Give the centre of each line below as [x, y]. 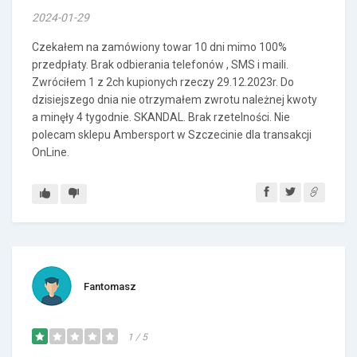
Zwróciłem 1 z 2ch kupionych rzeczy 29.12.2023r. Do [163, 82]
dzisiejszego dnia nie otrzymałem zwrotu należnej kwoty [175, 100]
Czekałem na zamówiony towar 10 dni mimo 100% [159, 47]
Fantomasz [110, 286]
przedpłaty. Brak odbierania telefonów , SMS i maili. [160, 65]
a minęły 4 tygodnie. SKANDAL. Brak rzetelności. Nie [161, 117]
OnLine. [51, 152]
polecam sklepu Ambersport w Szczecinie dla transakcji [172, 135]
